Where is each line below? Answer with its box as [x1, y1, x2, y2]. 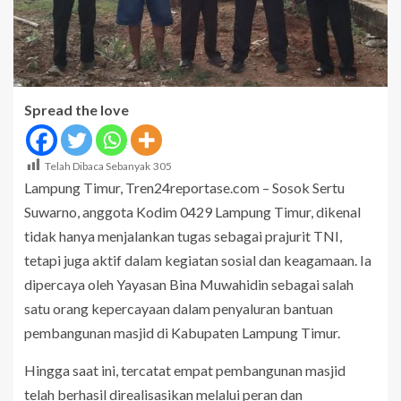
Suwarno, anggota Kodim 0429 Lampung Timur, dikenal [24, 202, 361, 220]
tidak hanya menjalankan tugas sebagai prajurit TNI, [24, 226, 342, 244]
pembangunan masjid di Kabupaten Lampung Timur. [24, 323, 340, 341]
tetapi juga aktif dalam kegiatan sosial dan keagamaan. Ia [24, 251, 371, 269]
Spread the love [24, 100, 129, 118]
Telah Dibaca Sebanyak [45, 158, 150, 173]
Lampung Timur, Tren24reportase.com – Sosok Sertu [24, 178, 345, 196]
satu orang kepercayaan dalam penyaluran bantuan [24, 299, 333, 317]
